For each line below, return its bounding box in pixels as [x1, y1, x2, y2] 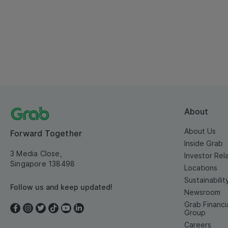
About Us [184, 127, 216, 136]
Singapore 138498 [10, 159, 75, 168]
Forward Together [10, 128, 82, 139]
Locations [184, 163, 217, 173]
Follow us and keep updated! [10, 183, 112, 192]
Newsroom [184, 188, 220, 197]
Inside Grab [184, 139, 223, 148]
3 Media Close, [10, 149, 62, 158]
